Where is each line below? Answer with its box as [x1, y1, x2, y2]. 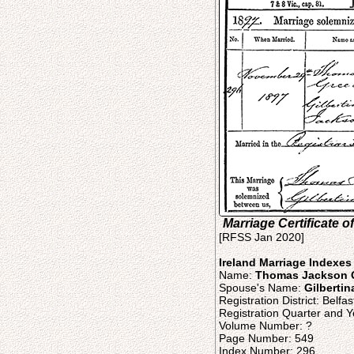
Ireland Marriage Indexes [219, 256, 352, 269]
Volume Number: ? [219, 319, 312, 332]
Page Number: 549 [219, 332, 314, 345]
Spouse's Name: [219, 281, 304, 294]
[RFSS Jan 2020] [219, 231, 304, 243]
